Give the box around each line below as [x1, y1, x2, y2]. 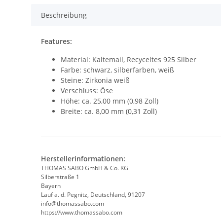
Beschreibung [41, 10, 87, 20]
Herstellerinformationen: [41, 154, 125, 164]
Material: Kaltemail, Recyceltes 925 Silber [61, 55, 196, 65]
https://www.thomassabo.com [41, 208, 122, 217]
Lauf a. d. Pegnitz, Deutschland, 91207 [41, 190, 145, 199]
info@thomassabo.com [41, 199, 104, 208]
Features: [41, 37, 72, 46]
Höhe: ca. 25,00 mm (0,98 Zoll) [61, 96, 158, 106]
